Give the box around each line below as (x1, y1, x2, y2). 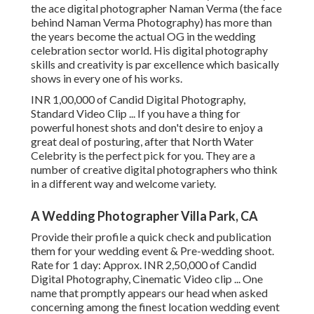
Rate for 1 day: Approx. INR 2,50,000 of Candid (31, 258, 257, 272)
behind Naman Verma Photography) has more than (31, 15, 272, 29)
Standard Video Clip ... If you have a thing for (31, 107, 240, 121)
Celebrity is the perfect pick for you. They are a (31, 149, 255, 163)
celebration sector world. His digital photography (31, 43, 268, 57)
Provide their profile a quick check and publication (31, 230, 271, 244)
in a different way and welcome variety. (31, 177, 216, 191)
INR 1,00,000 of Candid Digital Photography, (31, 93, 245, 107)
